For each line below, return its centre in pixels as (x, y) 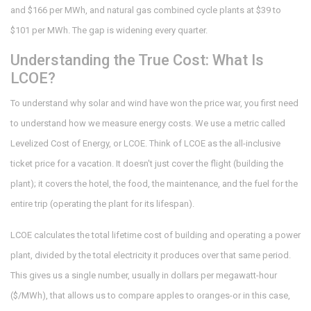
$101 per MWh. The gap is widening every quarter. (109, 31)
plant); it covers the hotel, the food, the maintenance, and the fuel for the (154, 184)
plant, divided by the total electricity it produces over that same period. (151, 255)
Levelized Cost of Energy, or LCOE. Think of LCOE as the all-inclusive (145, 144)
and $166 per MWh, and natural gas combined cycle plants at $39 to (146, 10)
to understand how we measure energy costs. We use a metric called (148, 124)
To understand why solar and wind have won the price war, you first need (154, 103)
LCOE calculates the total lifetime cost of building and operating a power (155, 235)
